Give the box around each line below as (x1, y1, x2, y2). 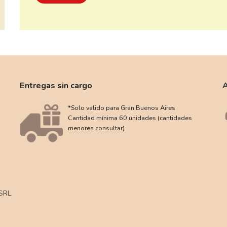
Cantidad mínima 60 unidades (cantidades (67, 113, 192, 122)
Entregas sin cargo (20, 80, 92, 91)
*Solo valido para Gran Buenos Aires (67, 103, 175, 112)
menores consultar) (67, 124, 125, 132)
